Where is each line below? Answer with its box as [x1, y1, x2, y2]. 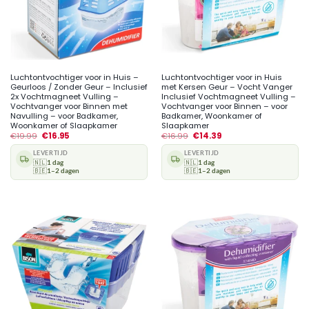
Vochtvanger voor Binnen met [10, 100, 128, 112]
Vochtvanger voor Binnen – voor [161, 100, 288, 112]
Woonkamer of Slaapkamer [10, 119, 117, 131]
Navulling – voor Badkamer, [10, 110, 118, 121]
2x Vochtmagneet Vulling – [10, 90, 119, 102]
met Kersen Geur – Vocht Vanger [161, 81, 292, 92]
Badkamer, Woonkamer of [161, 110, 262, 121]
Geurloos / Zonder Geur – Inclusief [10, 81, 148, 92]
